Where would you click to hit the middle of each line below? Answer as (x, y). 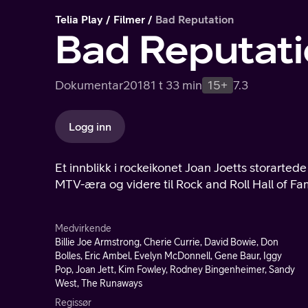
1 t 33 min (176, 85)
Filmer (129, 19)
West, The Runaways (99, 283)
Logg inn (90, 126)
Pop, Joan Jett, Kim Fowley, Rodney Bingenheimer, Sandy (175, 269)
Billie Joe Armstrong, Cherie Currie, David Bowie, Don (167, 242)
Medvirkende (83, 228)
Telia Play (79, 19)
